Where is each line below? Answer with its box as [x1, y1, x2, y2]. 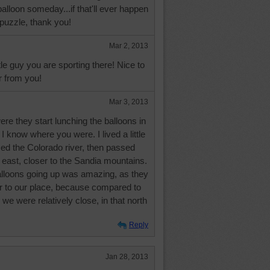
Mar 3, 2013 [109, 98, 148, 106]
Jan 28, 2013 [105, 253, 148, 261]
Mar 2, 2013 [109, 42, 148, 50]
